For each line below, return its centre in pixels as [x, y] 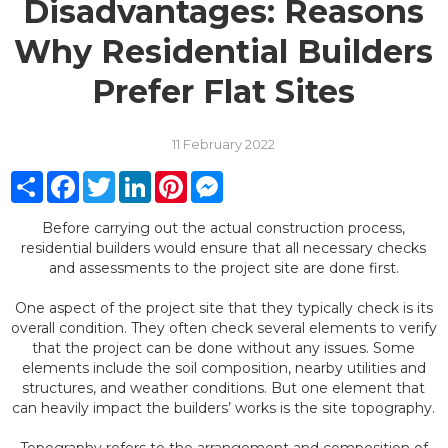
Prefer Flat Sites [224, 91]
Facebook [118, 178]
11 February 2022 [224, 144]
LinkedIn [185, 178]
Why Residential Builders [224, 51]
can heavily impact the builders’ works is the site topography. [224, 408]
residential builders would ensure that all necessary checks [224, 248]
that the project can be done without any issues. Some [224, 348]
